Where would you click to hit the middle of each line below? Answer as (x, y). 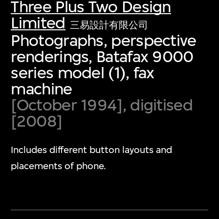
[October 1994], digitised (102, 105)
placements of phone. (59, 166)
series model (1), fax (83, 72)
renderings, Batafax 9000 (102, 56)
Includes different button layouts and (92, 150)
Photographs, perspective (104, 40)
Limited (38, 22)
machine (42, 88)
